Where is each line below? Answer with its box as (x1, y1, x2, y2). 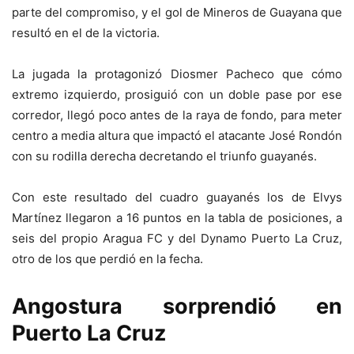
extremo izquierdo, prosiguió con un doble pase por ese (12, 86, 342, 102)
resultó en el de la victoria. (12, 24, 160, 40)
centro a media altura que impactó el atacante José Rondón (12, 127, 342, 143)
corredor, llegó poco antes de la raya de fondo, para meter (12, 107, 342, 122)
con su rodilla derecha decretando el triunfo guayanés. (12, 148, 317, 164)
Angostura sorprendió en (12, 292, 342, 319)
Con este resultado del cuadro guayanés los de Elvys (12, 189, 342, 205)
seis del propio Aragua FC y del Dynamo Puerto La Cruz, (12, 230, 342, 246)
